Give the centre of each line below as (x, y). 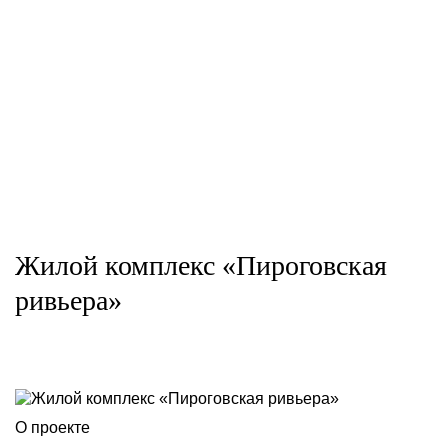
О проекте (52, 428)
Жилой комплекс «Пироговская (201, 265)
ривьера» (68, 300)
